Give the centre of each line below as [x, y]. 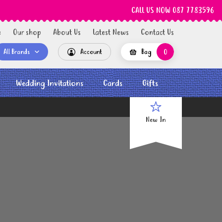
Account [91, 52]
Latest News [111, 33]
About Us [67, 33]
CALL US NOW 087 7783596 [173, 11]
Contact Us [157, 33]
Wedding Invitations [50, 84]
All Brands [17, 52]
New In [156, 120]
